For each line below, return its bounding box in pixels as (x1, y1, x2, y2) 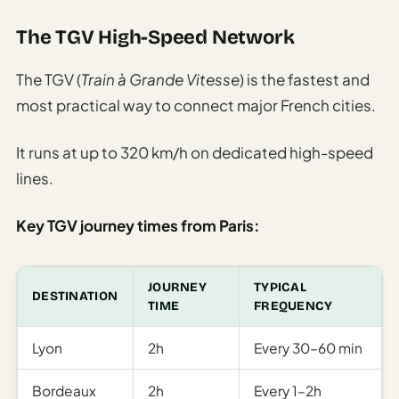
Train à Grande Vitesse (81, 69, 240, 89)
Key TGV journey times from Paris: (16, 215, 259, 235)
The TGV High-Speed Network (16, 25, 295, 49)
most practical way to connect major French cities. (16, 94, 376, 115)
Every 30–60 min (254, 338, 362, 356)
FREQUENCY (254, 297, 333, 313)
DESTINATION (32, 288, 118, 304)
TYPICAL (254, 279, 306, 295)
